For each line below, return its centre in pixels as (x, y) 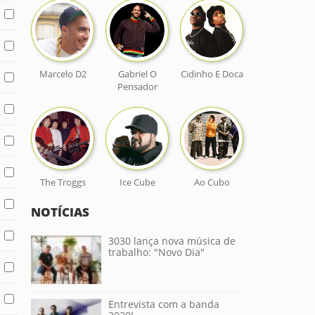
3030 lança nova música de (172, 241)
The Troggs (63, 182)
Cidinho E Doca (212, 74)
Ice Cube (137, 182)
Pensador (137, 86)
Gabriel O (137, 74)
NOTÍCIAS (60, 212)
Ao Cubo (212, 182)
